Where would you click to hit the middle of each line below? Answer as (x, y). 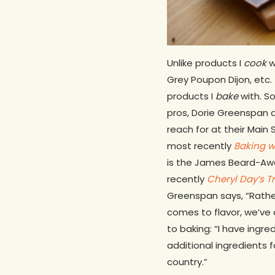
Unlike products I (205, 63)
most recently (200, 146)
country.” (187, 262)
